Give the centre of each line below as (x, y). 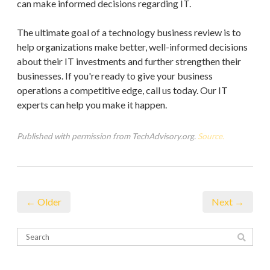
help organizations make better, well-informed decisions (132, 46)
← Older (44, 201)
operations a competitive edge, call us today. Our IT (122, 90)
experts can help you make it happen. (92, 104)
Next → (228, 201)
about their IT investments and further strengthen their (129, 61)
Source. (211, 136)
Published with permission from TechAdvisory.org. (107, 136)
